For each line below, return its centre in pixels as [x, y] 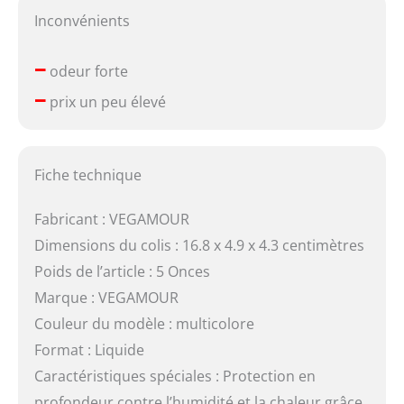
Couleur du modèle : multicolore [144, 323]
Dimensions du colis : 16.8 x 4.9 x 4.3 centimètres [199, 245]
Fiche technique [87, 174]
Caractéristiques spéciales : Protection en [174, 376]
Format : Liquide [89, 349]
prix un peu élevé [106, 102]
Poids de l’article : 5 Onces [122, 271]
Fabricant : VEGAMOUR [111, 219]
